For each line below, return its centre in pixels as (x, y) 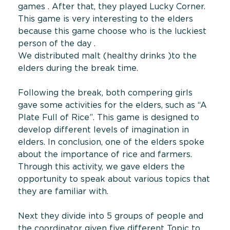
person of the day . (57, 43)
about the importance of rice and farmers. (105, 154)
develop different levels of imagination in (103, 130)
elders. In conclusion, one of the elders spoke (111, 142)
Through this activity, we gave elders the (101, 167)
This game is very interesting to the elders (106, 19)
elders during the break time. (78, 68)
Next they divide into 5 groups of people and (111, 216)
